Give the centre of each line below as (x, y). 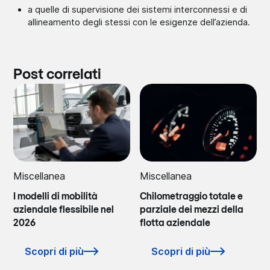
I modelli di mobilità (56, 197)
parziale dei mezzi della (192, 210)
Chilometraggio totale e (191, 197)
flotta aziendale (175, 223)
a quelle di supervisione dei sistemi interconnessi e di (138, 9)
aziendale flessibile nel (64, 210)
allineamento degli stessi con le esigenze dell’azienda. (139, 22)
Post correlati (57, 75)
